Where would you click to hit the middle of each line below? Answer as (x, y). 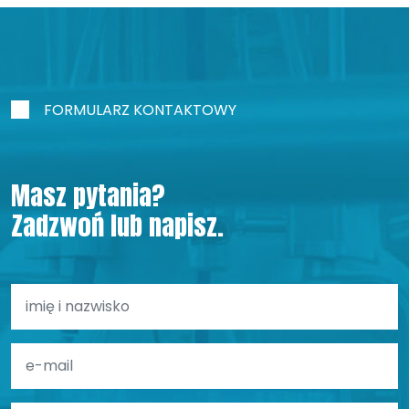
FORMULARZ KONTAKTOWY (140, 110)
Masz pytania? (88, 194)
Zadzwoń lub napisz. (117, 225)
